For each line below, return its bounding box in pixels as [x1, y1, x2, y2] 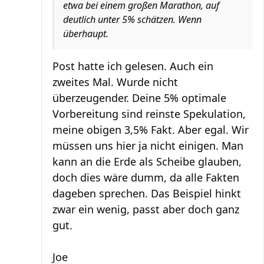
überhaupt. [63, 27, 108, 40]
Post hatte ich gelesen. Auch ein [52, 59, 213, 73]
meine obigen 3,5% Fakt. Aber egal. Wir [52, 123, 249, 137]
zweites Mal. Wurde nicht [52, 75, 178, 89]
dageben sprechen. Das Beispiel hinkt [52, 186, 241, 200]
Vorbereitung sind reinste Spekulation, [52, 107, 246, 121]
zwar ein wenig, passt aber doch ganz [52, 202, 239, 216]
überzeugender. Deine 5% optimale [52, 91, 226, 105]
